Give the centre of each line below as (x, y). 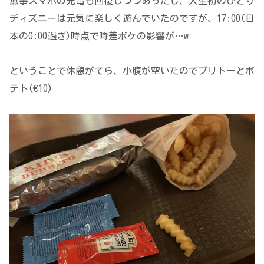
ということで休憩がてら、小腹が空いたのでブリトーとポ (132, 71)
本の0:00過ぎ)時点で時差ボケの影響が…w (99, 36)
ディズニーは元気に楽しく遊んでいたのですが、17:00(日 (132, 19)
